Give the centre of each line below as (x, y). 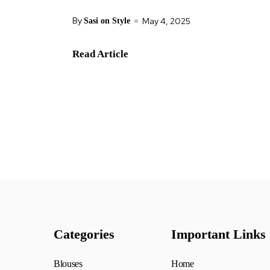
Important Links (218, 234)
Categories (84, 234)
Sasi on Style (107, 21)
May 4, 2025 (166, 21)
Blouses (68, 264)
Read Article (100, 54)
